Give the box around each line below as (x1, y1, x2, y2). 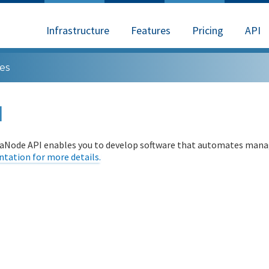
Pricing (192, 23, 223, 37)
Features (131, 23, 171, 37)
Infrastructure (46, 23, 109, 37)
